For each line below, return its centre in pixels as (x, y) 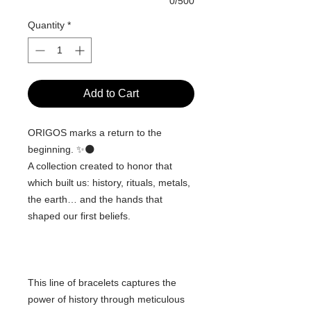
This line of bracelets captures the (102, 283)
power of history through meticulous (106, 300)
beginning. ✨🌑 (61, 150)
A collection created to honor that (100, 166)
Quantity (46, 25)
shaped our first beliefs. (79, 216)
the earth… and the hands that (95, 200)
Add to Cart (111, 94)
